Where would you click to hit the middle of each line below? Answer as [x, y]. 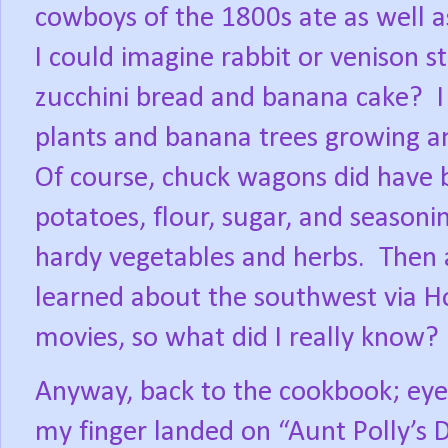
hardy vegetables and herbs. [200, 259]
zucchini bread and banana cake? [229, 99]
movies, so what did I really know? [237, 339]
